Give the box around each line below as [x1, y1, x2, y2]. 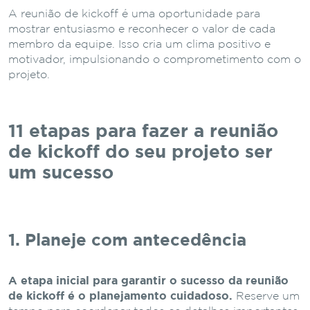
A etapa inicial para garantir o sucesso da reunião [8, 275, 289, 286]
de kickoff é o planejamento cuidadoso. [8, 291, 232, 302]
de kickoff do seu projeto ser [8, 144, 273, 161]
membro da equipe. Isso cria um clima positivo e [8, 39, 271, 50]
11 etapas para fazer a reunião [8, 123, 278, 140]
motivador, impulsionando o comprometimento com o [8, 54, 301, 65]
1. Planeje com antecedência [8, 232, 246, 248]
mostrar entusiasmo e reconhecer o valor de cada [8, 24, 275, 35]
